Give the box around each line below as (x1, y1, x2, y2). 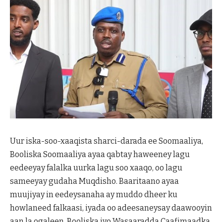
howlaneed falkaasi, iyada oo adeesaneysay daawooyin (10, 203, 212, 213)
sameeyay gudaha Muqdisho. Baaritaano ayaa (10, 176, 179, 186)
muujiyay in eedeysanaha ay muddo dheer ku (10, 189, 177, 199)
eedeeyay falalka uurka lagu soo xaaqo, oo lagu (10, 163, 182, 172)
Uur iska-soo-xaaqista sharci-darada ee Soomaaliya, (10, 136, 203, 146)
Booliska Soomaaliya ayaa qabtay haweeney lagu (10, 149, 190, 159)
